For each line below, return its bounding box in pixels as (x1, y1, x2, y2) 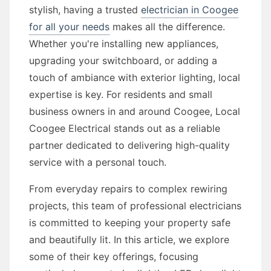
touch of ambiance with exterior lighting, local (29, 71, 240, 83)
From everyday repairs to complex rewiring (29, 183, 227, 195)
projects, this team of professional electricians (29, 200, 241, 212)
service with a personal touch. (29, 156, 166, 168)
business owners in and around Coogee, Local (29, 105, 240, 117)
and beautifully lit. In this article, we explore (29, 233, 229, 246)
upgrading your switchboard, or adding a (29, 54, 217, 67)
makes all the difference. (109, 21, 225, 33)
